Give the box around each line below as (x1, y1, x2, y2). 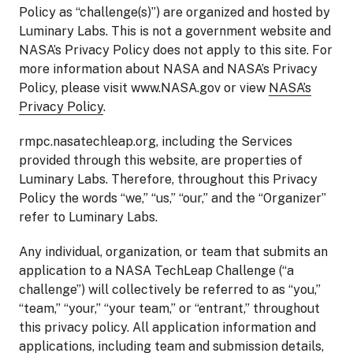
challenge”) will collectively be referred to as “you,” (19, 282, 321, 297)
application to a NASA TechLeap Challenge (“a (19, 263, 294, 278)
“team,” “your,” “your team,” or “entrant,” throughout (19, 301, 320, 316)
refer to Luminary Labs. (19, 210, 158, 225)
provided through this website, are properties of (19, 153, 303, 168)
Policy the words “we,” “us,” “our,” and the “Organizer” (19, 191, 326, 206)
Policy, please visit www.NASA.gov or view (19, 80, 269, 95)
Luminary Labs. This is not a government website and (19, 24, 331, 39)
